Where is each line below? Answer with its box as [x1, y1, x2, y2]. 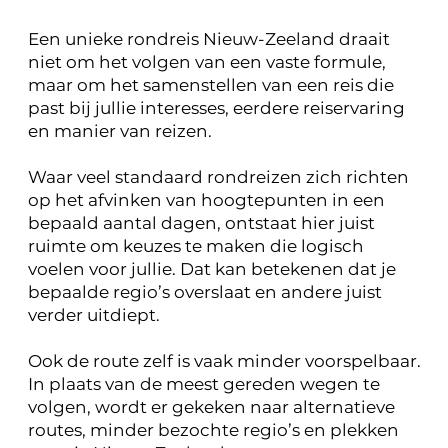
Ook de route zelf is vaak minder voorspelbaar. [27, 351, 421, 372]
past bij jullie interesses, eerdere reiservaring [27, 98, 405, 119]
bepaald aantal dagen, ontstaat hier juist [27, 213, 375, 234]
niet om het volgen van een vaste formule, [27, 52, 386, 73]
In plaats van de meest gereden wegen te [27, 374, 380, 395]
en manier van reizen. [27, 121, 212, 142]
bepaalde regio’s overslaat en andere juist [27, 282, 382, 303]
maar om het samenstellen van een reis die [27, 75, 394, 96]
